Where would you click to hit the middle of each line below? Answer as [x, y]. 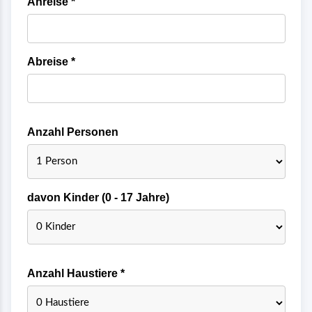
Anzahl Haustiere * [76, 273]
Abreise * [51, 61]
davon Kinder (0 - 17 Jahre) [98, 197]
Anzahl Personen [72, 132]
